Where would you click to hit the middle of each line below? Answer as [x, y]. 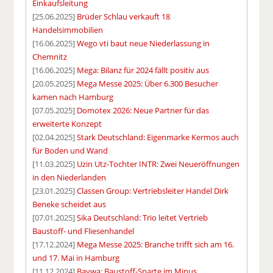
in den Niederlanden [69, 178]
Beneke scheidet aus [69, 204]
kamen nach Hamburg [73, 97]
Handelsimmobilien [68, 30]
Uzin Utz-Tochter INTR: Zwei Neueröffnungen [158, 164]
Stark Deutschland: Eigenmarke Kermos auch [158, 137]
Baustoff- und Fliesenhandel [83, 231]
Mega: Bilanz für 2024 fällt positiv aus [143, 70]
